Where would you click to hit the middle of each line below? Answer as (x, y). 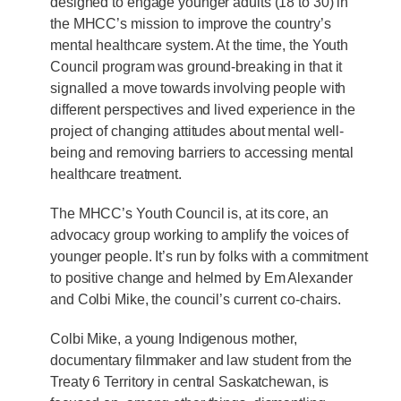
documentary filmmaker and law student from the (201, 360)
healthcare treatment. (119, 174)
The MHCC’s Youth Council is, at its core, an (189, 213)
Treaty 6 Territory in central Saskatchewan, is (190, 381)
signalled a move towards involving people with (198, 88)
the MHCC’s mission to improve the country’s (191, 23)
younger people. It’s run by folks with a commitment (209, 256)
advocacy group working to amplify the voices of (200, 235)
